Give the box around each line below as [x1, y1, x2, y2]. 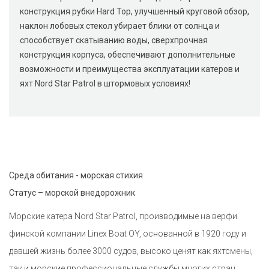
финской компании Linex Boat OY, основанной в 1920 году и [9, 229, 246, 239]
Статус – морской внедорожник [9, 188, 135, 198]
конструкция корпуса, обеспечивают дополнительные [20, 50, 235, 60]
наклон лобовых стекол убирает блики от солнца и [20, 21, 220, 31]
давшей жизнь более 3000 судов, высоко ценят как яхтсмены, [9, 246, 253, 256]
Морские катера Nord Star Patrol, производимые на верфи [9, 211, 237, 222]
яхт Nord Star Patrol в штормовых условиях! [20, 79, 190, 89]
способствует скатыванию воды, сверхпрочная [20, 35, 208, 46]
